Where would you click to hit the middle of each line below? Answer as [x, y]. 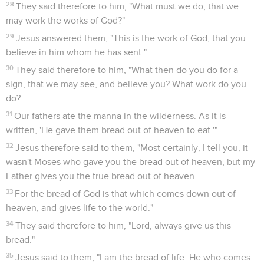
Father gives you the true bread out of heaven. [101, 176]
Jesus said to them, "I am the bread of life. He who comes [133, 257]
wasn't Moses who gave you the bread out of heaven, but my [131, 162]
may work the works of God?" [65, 20]
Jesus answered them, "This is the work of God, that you [131, 38]
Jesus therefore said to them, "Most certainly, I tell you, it [132, 148]
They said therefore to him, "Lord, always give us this [123, 225]
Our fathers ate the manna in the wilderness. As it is [120, 116]
